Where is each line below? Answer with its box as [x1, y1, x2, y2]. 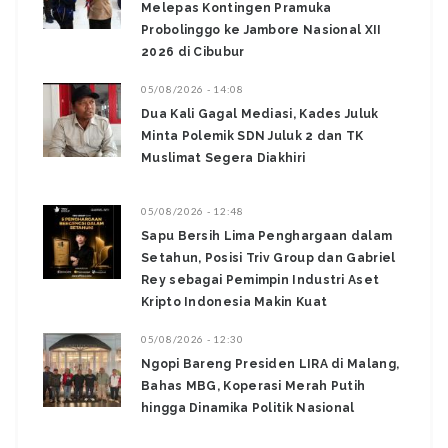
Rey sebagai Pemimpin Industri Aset [141, 273, 380, 288]
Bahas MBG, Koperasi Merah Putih [141, 379, 366, 394]
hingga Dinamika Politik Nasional [141, 401, 355, 416]
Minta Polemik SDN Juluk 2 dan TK [141, 129, 364, 144]
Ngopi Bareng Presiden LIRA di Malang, [141, 357, 400, 372]
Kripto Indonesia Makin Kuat [141, 295, 328, 310]
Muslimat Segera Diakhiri [141, 151, 306, 166]
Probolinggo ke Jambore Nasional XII [141, 23, 382, 38]
